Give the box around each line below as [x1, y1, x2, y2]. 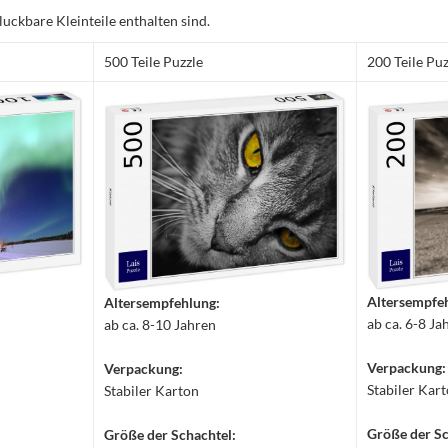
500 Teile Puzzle [104, 53, 203, 70]
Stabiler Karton [104, 382, 199, 400]
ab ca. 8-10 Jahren [104, 316, 216, 334]
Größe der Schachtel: [104, 426, 236, 444]
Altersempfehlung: [104, 294, 220, 312]
